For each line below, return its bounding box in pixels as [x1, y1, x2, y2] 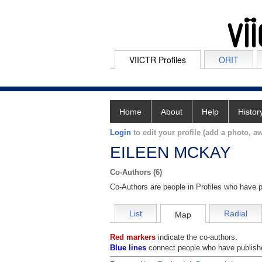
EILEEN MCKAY [110, 143, 231, 161]
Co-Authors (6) [110, 168, 162, 177]
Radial [224, 209, 247, 219]
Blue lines [110, 243, 146, 253]
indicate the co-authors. [156, 233, 237, 242]
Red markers [110, 233, 156, 242]
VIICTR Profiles [129, 54, 186, 65]
